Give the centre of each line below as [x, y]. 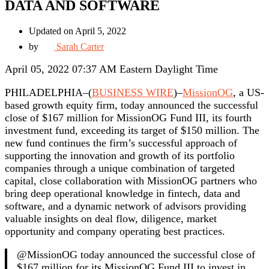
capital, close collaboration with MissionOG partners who [131, 181]
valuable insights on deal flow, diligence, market [111, 219]
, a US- [249, 93]
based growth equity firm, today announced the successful [131, 105]
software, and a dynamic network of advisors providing [125, 206]
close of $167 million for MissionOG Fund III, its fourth [128, 118]
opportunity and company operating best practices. [115, 231]
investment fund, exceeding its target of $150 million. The [132, 131]
